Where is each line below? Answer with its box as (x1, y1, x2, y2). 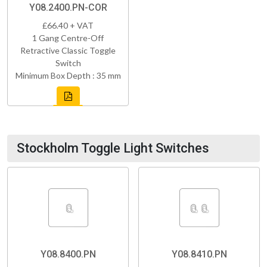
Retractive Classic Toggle (20, 45, 116, 55)
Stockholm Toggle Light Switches (17, 140, 209, 156)
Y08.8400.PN (40, 248, 96, 260)
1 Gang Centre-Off (32, 32, 104, 43)
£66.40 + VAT (42, 20, 94, 30)
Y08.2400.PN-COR (29, 1, 107, 13)
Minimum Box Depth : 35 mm (15, 70, 121, 80)
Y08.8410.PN (171, 248, 227, 260)
